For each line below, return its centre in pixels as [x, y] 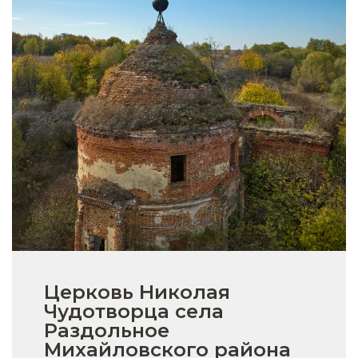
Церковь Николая [137, 292]
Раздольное [107, 330]
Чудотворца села [134, 311]
